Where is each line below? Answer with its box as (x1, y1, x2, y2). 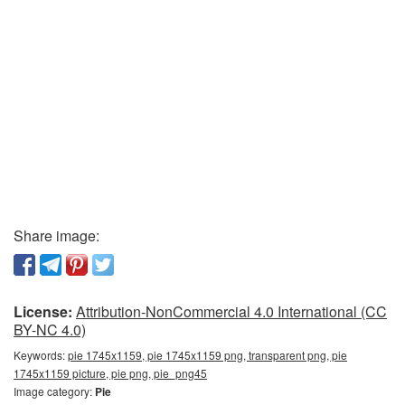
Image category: (14, 382, 95, 399)
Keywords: (14, 346, 68, 363)
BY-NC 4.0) (14, 318, 86, 340)
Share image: (14, 224, 99, 246)
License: (14, 300, 72, 322)
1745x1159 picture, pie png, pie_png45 (14, 364, 207, 381)
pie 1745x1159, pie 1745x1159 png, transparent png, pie (68, 346, 347, 363)
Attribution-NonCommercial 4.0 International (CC (76, 300, 387, 322)
